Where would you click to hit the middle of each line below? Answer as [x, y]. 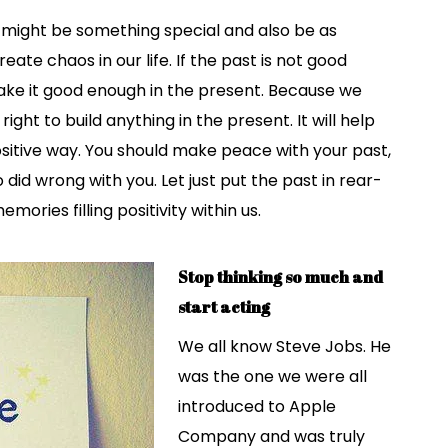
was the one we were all [272, 376]
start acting [224, 307]
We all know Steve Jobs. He [284, 346]
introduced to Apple [257, 406]
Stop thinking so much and [280, 277]
